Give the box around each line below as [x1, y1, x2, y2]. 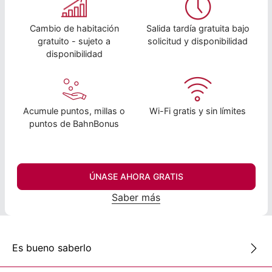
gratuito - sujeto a [38, 35, 111, 46]
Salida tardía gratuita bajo [146, 22, 250, 33]
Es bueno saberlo [12, 242, 92, 254]
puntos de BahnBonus [29, 118, 120, 129]
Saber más [112, 191, 160, 203]
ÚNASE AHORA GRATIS [89, 171, 183, 182]
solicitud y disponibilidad [148, 35, 248, 46]
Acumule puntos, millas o [23, 105, 126, 116]
